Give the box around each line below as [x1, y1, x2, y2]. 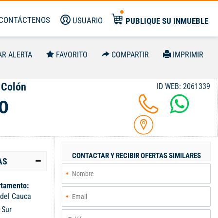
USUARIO [73, 16, 103, 25]
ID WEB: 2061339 [157, 82, 210, 91]
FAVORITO [56, 50, 88, 59]
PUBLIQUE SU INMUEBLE [126, 16, 208, 26]
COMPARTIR [111, 50, 149, 59]
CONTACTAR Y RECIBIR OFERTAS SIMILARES [72, 151, 201, 160]
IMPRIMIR [173, 50, 203, 59]
